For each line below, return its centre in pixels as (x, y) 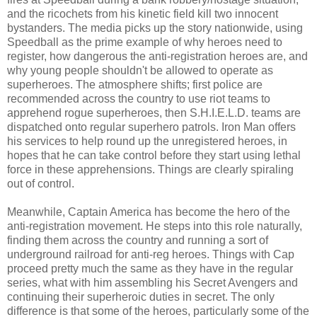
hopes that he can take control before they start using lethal (154, 155)
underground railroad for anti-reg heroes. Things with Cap (151, 254)
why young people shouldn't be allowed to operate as (140, 70)
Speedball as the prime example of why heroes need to (145, 42)
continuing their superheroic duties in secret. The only (141, 296)
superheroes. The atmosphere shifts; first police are (135, 84)
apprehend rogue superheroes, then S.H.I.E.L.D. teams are (154, 113)
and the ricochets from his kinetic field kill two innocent (143, 13)
